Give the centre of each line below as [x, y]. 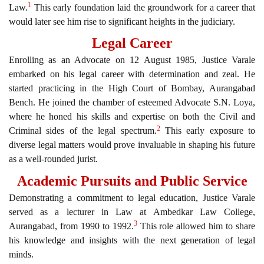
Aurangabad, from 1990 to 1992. [71, 226]
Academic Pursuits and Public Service [132, 181]
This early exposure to [208, 131]
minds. [21, 254]
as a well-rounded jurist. [53, 159]
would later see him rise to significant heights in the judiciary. [122, 21]
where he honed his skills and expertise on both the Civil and [132, 117]
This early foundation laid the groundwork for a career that [143, 7]
